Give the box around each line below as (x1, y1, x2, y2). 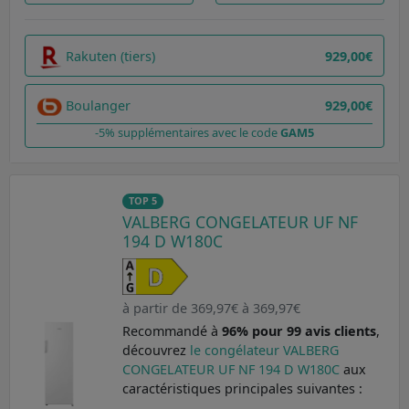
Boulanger (66, 96, 131, 114)
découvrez (121, 341, 190, 360)
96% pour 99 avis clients (221, 322, 376, 341)
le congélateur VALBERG (189, 341, 339, 360)
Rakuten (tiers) (66, 47, 155, 65)
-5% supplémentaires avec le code (95, 124, 280, 142)
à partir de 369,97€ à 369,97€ (121, 299, 300, 318)
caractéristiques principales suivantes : (121, 380, 362, 398)
